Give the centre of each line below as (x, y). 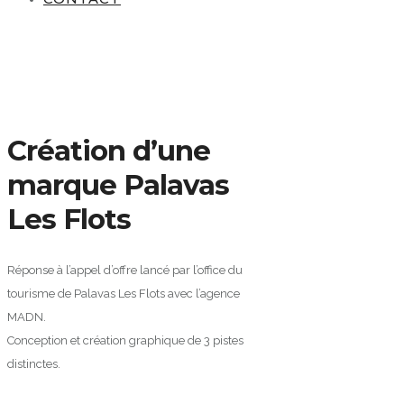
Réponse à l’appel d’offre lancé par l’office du (125, 271)
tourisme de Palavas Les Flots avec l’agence (124, 294)
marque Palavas (118, 184)
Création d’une (109, 150)
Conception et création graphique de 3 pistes (125, 341)
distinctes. (34, 364)
